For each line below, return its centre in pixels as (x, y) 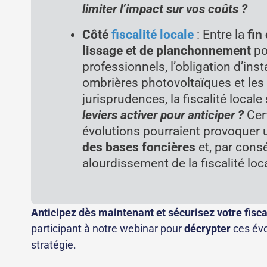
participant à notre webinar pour (106, 229)
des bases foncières (139, 147)
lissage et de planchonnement (167, 51)
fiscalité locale (153, 35)
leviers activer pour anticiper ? (163, 115)
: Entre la (221, 35)
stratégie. (54, 245)
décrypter (207, 229)
